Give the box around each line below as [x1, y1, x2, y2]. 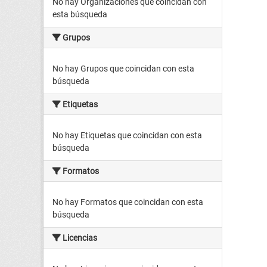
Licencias [61, 233, 97, 243]
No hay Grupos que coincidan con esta [52, 64, 194, 74]
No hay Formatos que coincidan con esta [52, 197, 203, 207]
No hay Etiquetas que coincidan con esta [52, 131, 202, 141]
